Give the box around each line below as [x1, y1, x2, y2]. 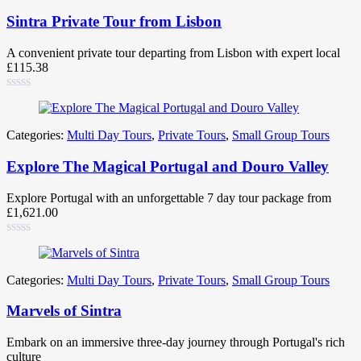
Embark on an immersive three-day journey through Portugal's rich [6, 335, 345, 350]
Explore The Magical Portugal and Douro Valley [6, 157, 329, 175]
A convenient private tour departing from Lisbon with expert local [6, 46, 340, 60]
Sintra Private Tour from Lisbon [6, 13, 222, 31]
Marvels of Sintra [6, 302, 122, 320]
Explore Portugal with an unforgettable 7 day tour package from [6, 190, 331, 205]
